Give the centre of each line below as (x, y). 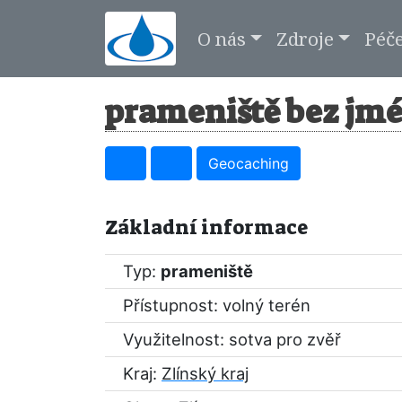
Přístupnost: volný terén (217, 305)
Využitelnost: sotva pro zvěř (232, 339)
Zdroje (305, 38)
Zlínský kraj (205, 373)
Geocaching (249, 163)
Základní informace (206, 227)
